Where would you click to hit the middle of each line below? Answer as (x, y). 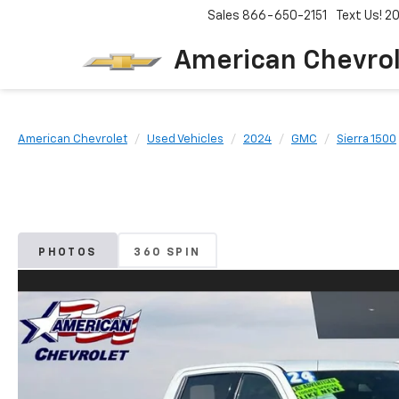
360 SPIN (167, 252)
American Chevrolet (73, 139)
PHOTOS (68, 252)
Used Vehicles (185, 139)
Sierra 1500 (366, 139)
